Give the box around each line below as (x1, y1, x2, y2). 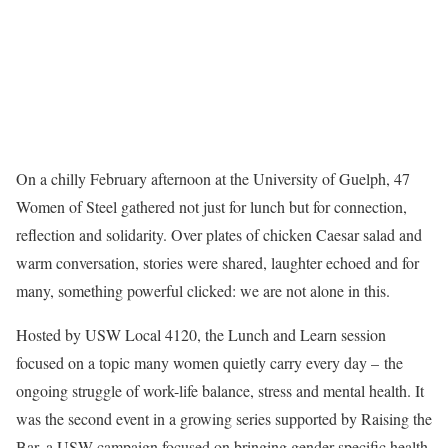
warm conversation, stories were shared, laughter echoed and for (16, 252, 419, 274)
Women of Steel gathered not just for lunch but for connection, (16, 196, 407, 218)
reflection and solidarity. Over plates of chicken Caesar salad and (16, 224, 422, 246)
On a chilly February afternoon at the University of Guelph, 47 (16, 168, 410, 190)
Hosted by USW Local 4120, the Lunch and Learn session (16, 324, 386, 346)
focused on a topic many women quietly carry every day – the (16, 352, 403, 374)
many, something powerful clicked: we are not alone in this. (16, 280, 390, 302)
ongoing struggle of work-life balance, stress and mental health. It (16, 380, 424, 402)
